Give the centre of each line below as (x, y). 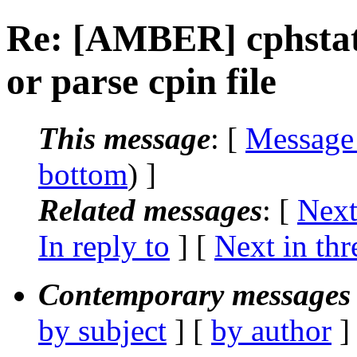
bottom (83, 174)
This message (124, 138)
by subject (102, 330)
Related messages (150, 210)
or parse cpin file (141, 82)
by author (271, 330)
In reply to (104, 245)
